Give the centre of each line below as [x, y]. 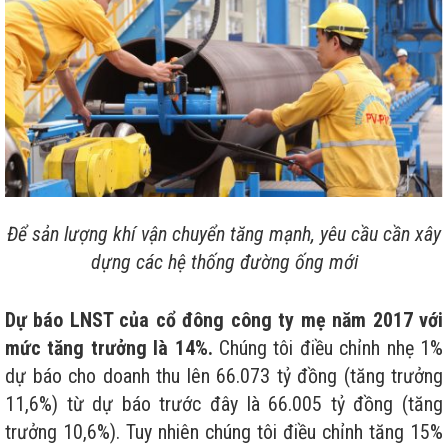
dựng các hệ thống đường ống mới [224, 261]
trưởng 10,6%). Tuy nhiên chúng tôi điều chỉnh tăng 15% [224, 431]
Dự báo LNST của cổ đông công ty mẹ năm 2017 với [224, 319]
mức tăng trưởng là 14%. [109, 347]
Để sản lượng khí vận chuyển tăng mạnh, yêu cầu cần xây [224, 233]
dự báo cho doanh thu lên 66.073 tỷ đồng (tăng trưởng [224, 375]
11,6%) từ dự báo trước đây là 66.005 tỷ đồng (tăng [224, 403]
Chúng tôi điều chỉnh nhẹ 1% [328, 347]
